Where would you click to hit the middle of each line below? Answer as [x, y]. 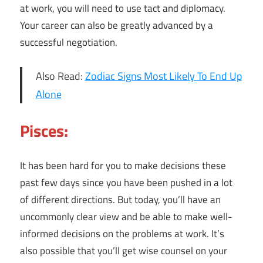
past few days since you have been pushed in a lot [126, 182]
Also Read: [60, 76]
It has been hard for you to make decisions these [123, 165]
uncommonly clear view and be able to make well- [126, 216]
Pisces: [44, 131]
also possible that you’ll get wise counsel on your [124, 250]
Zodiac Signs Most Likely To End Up [163, 76]
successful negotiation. [69, 43]
